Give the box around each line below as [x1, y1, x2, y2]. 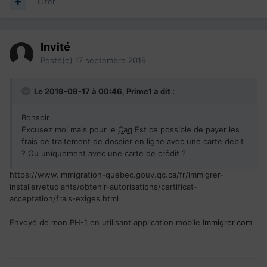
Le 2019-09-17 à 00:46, [32, 86, 126, 97]
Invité [41, 41, 70, 54]
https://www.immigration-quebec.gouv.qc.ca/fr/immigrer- [10, 170, 223, 180]
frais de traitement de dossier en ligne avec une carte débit [21, 136, 244, 147]
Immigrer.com [203, 218, 252, 228]
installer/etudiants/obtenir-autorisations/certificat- [10, 182, 197, 192]
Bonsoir [21, 113, 52, 123]
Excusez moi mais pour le [21, 125, 118, 135]
